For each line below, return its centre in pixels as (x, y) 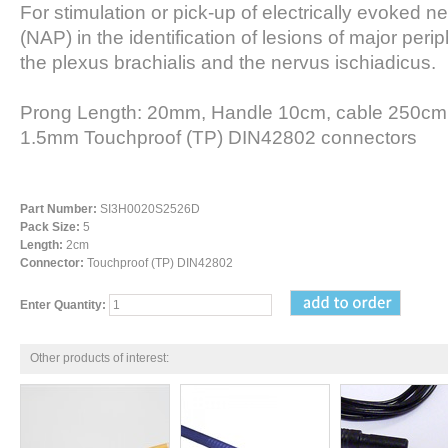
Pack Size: (50, 226)
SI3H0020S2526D (148, 208)
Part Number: (58, 208)
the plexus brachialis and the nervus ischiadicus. (228, 62)
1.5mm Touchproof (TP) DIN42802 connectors (218, 137)
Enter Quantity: (63, 304)
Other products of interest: (99, 357)
